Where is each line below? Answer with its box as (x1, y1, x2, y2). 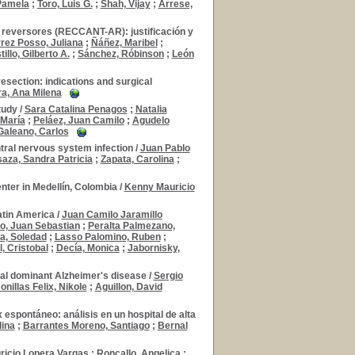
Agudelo (132, 115, 170, 126)
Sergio (153, 270, 183, 281)
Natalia (135, 104, 167, 115)
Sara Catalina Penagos (24, 104, 128, 115)
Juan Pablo (139, 143, 190, 154)
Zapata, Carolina (100, 154, 174, 165)
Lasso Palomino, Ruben (54, 231, 161, 242)
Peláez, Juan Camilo (32, 115, 124, 126)
